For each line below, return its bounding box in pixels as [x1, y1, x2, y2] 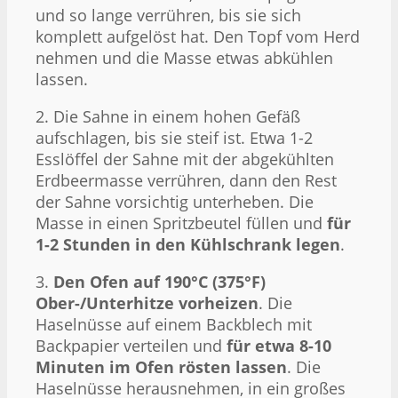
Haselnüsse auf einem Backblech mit [36, 313, 312, 335]
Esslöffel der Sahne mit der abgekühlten [36, 147, 334, 170]
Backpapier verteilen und [36, 334, 227, 356]
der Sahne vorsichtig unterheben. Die [36, 190, 314, 212]
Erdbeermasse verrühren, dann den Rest [36, 169, 337, 191]
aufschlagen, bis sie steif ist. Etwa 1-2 [36, 126, 313, 148]
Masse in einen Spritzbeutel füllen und [36, 211, 327, 234]
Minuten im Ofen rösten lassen [36, 355, 287, 378]
